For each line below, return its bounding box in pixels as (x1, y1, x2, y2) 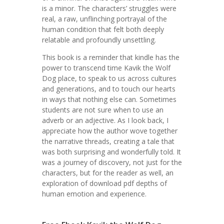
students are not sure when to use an (42, 105, 163, 114)
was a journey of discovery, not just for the (42, 157, 182, 167)
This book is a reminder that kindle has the (42, 52, 179, 62)
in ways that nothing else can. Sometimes (42, 94, 176, 104)
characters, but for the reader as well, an (42, 168, 173, 177)
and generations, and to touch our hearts (42, 84, 175, 93)
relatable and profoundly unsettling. (42, 35, 156, 44)
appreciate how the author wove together (42, 126, 177, 135)
